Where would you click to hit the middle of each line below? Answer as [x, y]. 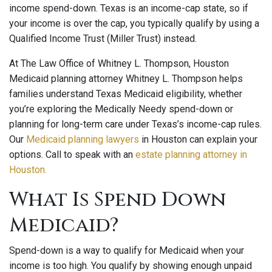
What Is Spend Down [117, 200]
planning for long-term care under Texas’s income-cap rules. [135, 124]
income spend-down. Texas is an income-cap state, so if [129, 8]
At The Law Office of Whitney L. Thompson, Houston [119, 63]
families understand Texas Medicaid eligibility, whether [126, 94]
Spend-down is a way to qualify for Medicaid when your [127, 250]
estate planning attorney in [190, 155]
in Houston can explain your [198, 139]
